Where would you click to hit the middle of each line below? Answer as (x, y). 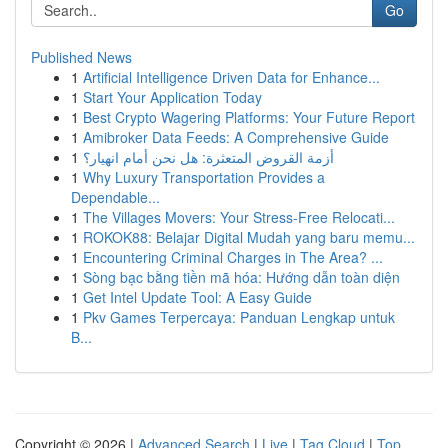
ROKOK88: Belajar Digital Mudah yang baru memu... (249, 237)
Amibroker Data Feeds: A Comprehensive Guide (236, 137)
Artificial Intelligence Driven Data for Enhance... (231, 77)
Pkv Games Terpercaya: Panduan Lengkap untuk (239, 317)
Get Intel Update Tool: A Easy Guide (197, 297)
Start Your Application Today (172, 97)
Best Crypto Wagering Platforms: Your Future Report (249, 117)
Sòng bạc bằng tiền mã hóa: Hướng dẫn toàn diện (241, 277)
